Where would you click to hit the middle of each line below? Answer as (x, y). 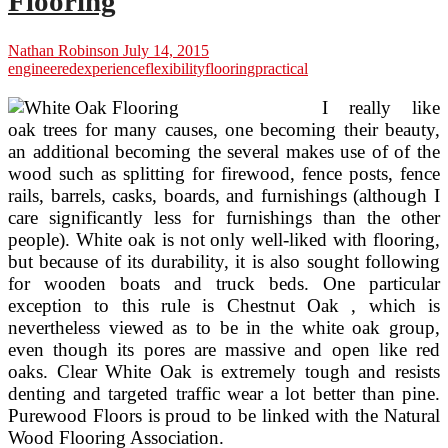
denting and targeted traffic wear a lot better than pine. (224, 393)
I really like (381, 107)
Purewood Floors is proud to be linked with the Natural (224, 415)
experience (111, 68)
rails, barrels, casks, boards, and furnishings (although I (224, 195)
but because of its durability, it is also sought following (224, 261)
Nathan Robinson (63, 50)
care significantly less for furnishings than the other (224, 217)
